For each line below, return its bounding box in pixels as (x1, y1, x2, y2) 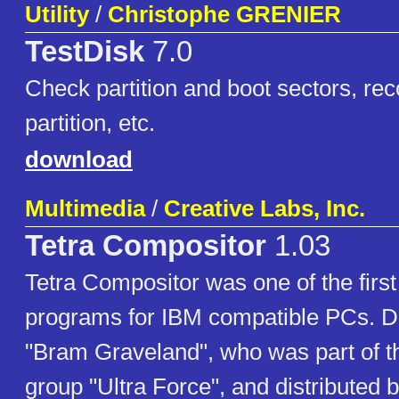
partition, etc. (25, 110, 155, 137)
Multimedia (25, 195, 145, 223)
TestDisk (25, 36, 144, 69)
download (25, 146, 133, 174)
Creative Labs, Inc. (164, 195, 365, 223)
